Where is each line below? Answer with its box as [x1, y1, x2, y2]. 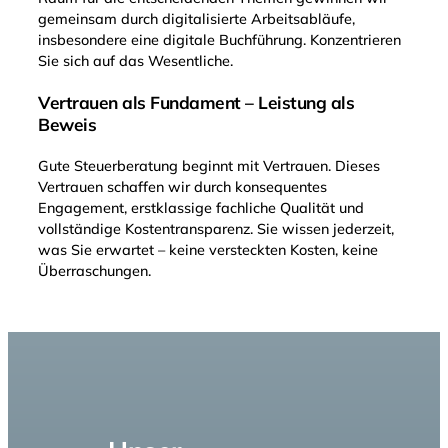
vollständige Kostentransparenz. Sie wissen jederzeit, [38, 220, 394, 239]
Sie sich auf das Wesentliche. [38, 52, 233, 71]
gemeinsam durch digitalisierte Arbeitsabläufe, [38, 10, 355, 29]
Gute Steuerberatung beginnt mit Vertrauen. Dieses [38, 157, 380, 176]
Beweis [38, 114, 96, 136]
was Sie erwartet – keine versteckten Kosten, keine [38, 241, 378, 260]
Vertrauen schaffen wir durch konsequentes [38, 178, 327, 197]
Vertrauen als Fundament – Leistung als [38, 92, 354, 114]
